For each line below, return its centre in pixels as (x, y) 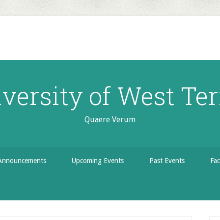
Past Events (167, 161)
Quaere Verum (110, 120)
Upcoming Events (98, 161)
